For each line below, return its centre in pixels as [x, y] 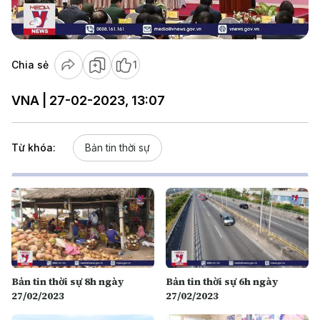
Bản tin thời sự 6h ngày [222, 281]
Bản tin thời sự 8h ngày [67, 281]
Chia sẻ [30, 65]
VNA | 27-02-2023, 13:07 [88, 100]
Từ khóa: [34, 147]
